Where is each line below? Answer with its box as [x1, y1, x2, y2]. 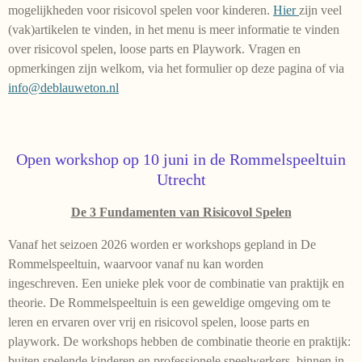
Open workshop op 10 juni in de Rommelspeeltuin [16, 150, 346, 169]
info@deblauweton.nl [8, 81, 119, 95]
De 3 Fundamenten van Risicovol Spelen [70, 205, 292, 220]
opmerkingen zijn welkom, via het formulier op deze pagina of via [8, 61, 344, 76]
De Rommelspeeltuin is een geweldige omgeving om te [49, 296, 330, 310]
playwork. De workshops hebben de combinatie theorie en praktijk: [8, 335, 351, 349]
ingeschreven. [8, 276, 82, 291]
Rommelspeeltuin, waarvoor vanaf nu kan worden [8, 257, 263, 271]
